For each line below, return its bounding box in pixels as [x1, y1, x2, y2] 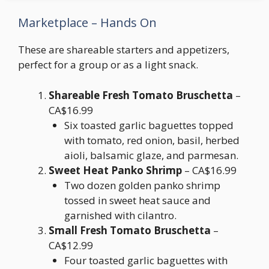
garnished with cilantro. [64, 208, 177, 222]
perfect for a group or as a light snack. [18, 58, 198, 71]
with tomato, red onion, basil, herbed [64, 133, 240, 147]
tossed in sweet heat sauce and [64, 193, 211, 207]
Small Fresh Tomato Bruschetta [49, 223, 211, 237]
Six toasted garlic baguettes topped [64, 118, 234, 132]
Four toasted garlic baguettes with [64, 253, 228, 267]
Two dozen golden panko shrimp [64, 178, 220, 192]
